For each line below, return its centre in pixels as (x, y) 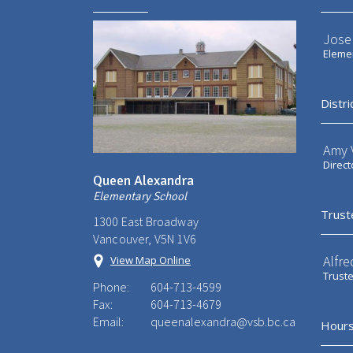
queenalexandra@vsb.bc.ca (223, 321)
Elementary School (140, 196)
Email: (108, 321)
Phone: (111, 286)
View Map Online (150, 260)
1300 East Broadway (146, 221)
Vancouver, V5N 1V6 (145, 238)
